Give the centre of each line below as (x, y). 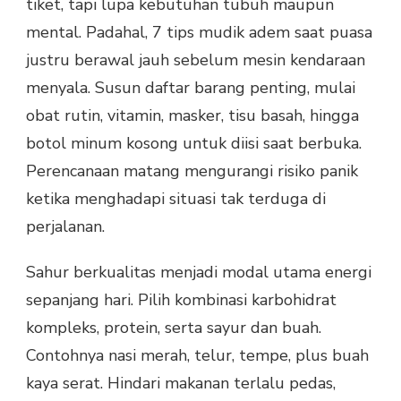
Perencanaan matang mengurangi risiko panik (192, 171)
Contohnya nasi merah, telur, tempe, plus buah (197, 355)
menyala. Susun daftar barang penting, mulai (191, 87)
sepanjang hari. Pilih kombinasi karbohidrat (181, 299)
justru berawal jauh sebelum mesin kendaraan (196, 60)
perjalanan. (65, 226)
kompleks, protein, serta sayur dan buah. (174, 327)
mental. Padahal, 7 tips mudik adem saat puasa (199, 32)
